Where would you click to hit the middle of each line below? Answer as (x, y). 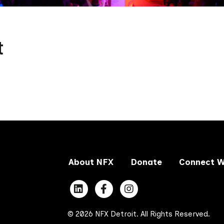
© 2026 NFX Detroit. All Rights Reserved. (139, 214)
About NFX (91, 162)
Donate (146, 162)
